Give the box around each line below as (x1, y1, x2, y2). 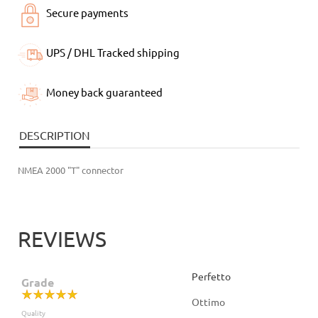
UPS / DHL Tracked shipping (46, 46, 180, 59)
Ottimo (192, 296, 225, 308)
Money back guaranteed (46, 86, 163, 99)
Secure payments (46, 6, 128, 19)
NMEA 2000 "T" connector (18, 165, 124, 175)
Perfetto (192, 270, 231, 283)
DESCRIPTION (19, 128, 90, 142)
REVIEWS (18, 226, 106, 251)
